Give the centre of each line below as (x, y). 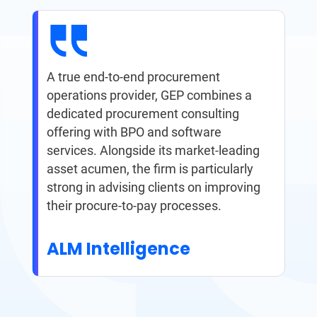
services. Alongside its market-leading (153, 151)
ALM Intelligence (118, 249)
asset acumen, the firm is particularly (150, 169)
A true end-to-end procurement (133, 77)
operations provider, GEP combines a (149, 96)
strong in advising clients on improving (153, 188)
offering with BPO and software (134, 132)
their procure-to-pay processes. (134, 206)
